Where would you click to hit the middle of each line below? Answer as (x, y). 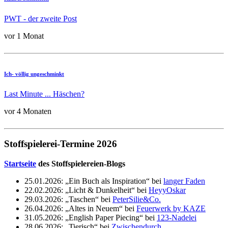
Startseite (20, 164)
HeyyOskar (167, 190)
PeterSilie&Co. (137, 199)
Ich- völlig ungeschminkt (34, 74)
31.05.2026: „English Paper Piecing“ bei (91, 218)
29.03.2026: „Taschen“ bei (68, 199)
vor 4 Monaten (28, 111)
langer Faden (184, 181)
